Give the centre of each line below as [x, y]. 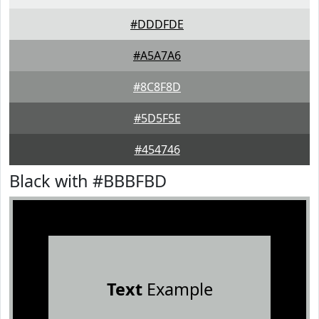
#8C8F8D [157, 87]
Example [177, 289]
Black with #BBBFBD [88, 181]
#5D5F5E [157, 118]
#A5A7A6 [157, 56]
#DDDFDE [157, 24]
